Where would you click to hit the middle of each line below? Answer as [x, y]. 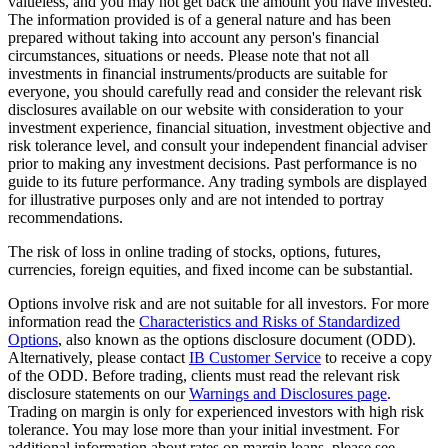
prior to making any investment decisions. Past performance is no [212, 163]
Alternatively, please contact [98, 357]
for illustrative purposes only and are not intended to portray [196, 199]
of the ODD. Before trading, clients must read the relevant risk [204, 375]
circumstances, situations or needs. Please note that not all [188, 55]
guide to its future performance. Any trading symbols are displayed [217, 181]
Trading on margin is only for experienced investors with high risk [216, 411]
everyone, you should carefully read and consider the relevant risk [215, 91]
